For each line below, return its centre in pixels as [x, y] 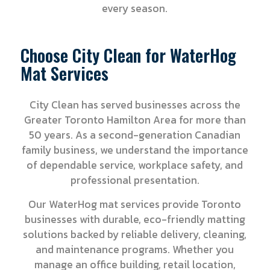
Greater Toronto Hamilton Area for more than [135, 120]
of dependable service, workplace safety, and [135, 165]
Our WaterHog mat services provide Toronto [135, 205]
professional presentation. [135, 181]
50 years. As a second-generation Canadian [135, 135]
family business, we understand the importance [135, 150]
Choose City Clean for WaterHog [128, 55]
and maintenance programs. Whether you [135, 250]
